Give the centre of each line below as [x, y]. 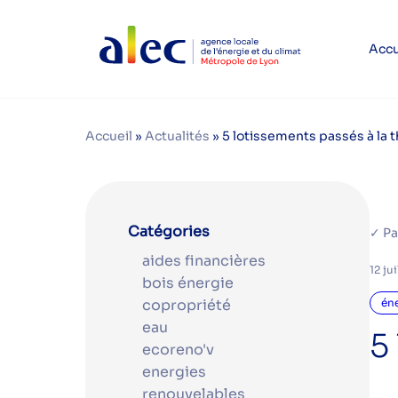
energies [174, 371]
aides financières [204, 260]
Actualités [177, 136]
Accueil [109, 136]
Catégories [169, 231]
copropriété [187, 305]
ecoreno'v [178, 349]
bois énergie [188, 283]
